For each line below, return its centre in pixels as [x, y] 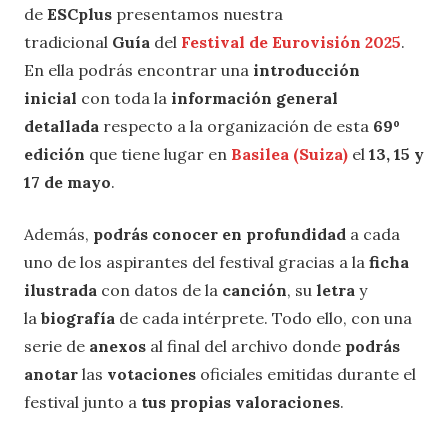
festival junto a [82, 401]
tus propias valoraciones [240, 401]
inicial [50, 97]
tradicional [68, 41]
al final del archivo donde [245, 345]
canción [254, 289]
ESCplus [77, 13]
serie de [56, 345]
